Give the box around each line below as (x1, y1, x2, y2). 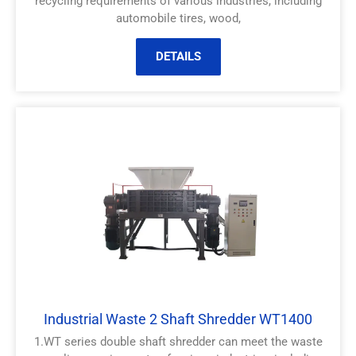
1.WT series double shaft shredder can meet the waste (33, 335, 323, 350)
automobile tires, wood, (115, 11, 241, 26)
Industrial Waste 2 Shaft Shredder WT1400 (44, 311, 312, 328)
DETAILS (155, 49, 201, 64)
